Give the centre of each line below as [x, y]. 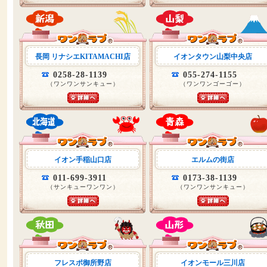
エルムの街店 [213, 160]
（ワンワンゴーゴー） [213, 84]
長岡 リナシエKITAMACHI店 [83, 57]
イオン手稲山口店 [83, 160]
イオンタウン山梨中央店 [213, 57]
